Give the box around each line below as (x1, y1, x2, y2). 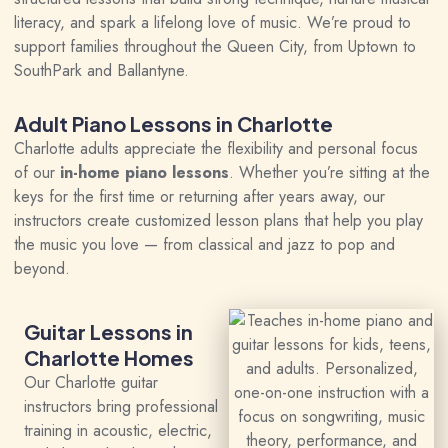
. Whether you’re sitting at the (229, 161, 430, 184)
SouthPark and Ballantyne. (14, 59, 189, 82)
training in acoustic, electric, (24, 419, 212, 442)
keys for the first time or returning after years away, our (14, 185, 385, 208)
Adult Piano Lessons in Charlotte (14, 111, 333, 136)
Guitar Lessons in (24, 319, 193, 344)
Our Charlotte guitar (24, 371, 158, 394)
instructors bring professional (24, 395, 218, 418)
